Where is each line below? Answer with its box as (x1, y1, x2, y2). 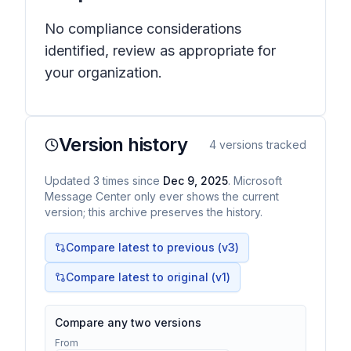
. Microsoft (228, 174, 282, 187)
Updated (45, 174, 93, 187)
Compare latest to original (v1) (66, 270, 230, 284)
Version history (59, 133, 187, 156)
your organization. (45, 64, 162, 81)
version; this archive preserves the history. (45, 205, 262, 219)
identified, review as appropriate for (45, 42, 276, 59)
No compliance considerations (45, 20, 241, 37)
